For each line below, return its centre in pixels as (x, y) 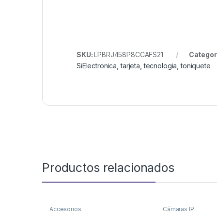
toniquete (196, 66)
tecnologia (160, 66)
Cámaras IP (178, 209)
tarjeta (130, 66)
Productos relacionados (108, 168)
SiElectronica (97, 66)
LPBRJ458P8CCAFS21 (129, 55)
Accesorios (65, 209)
